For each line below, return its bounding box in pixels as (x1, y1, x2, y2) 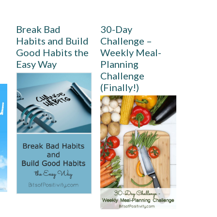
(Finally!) (100, 81, 139, 93)
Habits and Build (15, 35, 89, 46)
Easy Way (15, 58, 57, 70)
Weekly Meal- (100, 46, 162, 58)
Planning (100, 58, 139, 70)
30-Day (100, 23, 133, 35)
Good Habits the (15, 46, 89, 58)
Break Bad (15, 23, 61, 35)
